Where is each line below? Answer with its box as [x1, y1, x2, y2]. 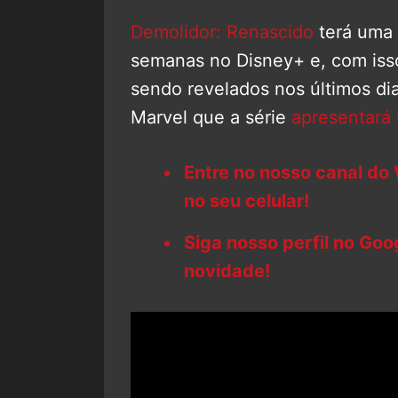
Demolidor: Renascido [131, 20, 314, 43]
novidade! [184, 259, 270, 282]
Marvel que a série [131, 106, 291, 128]
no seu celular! [184, 189, 309, 211]
